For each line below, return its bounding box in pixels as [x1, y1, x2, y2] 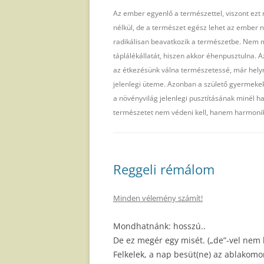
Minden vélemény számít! [113, 193, 203, 204]
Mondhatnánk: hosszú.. [113, 220, 206, 232]
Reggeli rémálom [113, 160, 214, 179]
